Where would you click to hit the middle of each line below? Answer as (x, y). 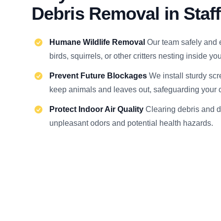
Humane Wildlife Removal (98, 42)
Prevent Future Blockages (99, 76)
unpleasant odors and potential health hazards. (131, 123)
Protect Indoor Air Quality (97, 109)
